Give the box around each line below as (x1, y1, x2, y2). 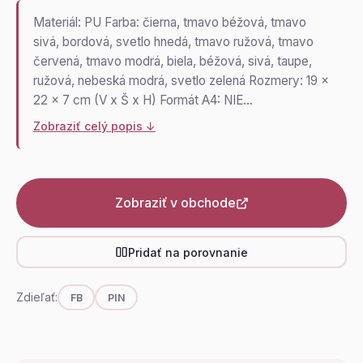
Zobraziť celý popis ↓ (33, 119, 156, 133)
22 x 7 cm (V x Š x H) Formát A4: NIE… (33, 92, 253, 108)
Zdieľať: (16, 290, 58, 304)
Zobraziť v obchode (114, 194, 236, 211)
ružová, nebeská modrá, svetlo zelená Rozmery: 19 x (33, 73, 329, 88)
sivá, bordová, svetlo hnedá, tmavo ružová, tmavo (33, 34, 314, 49)
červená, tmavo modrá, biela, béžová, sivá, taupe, (33, 53, 312, 69)
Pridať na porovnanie (128, 245, 248, 259)
